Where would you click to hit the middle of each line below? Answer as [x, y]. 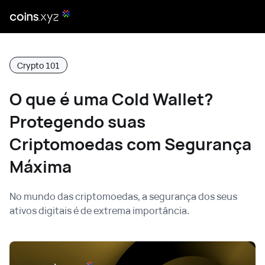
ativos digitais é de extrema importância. [99, 211]
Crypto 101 [38, 65]
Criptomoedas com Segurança [130, 144]
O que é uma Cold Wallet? [111, 99]
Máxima [41, 166]
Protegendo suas [77, 121]
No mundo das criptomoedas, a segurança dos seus [123, 196]
